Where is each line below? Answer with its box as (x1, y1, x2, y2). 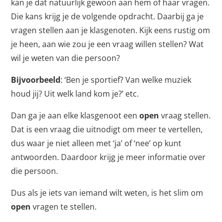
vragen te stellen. (31, 201, 97, 213)
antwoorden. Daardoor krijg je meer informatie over (11, 152, 206, 163)
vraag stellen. (159, 110, 211, 121)
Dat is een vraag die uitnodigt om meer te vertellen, (11, 124, 203, 135)
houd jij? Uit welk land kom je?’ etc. (11, 88, 139, 100)
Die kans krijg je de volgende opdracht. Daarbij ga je (11, 11, 204, 22)
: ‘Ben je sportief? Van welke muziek (60, 74, 192, 86)
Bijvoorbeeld (11, 74, 61, 86)
